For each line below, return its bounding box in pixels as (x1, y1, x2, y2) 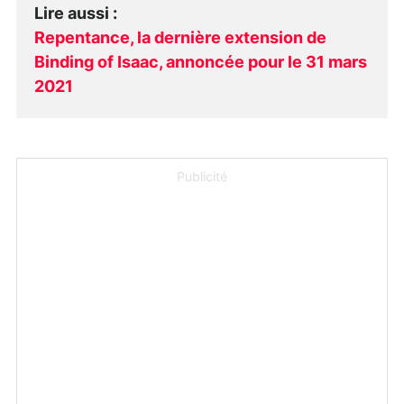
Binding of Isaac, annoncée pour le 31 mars (34, 54, 367, 71)
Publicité (177, 170, 227, 184)
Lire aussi (34, 5, 109, 23)
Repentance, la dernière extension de (34, 30, 326, 47)
